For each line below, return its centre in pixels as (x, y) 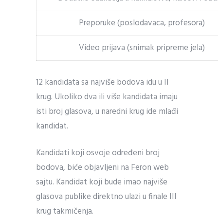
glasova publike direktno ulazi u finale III (106, 197)
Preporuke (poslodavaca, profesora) (142, 23)
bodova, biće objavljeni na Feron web (102, 168)
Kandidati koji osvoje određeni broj (98, 153)
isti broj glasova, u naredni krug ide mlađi (107, 112)
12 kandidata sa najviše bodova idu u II (102, 82)
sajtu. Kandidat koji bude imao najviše (102, 182)
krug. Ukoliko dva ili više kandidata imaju (107, 97)
